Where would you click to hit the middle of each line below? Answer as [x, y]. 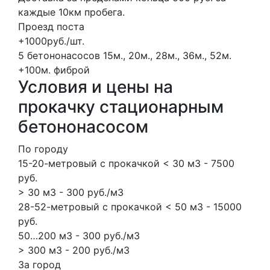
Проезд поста [51, 26]
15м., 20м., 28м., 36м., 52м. [167, 55]
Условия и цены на [96, 86]
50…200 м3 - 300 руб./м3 [79, 235]
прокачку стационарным [121, 106]
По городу [43, 149]
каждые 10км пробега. [71, 12]
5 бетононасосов [59, 55]
